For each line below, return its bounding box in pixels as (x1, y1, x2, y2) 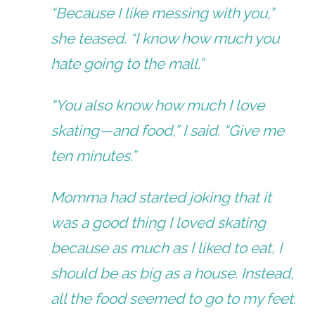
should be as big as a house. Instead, (51, 264, 295, 283)
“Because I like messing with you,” (51, 4, 275, 22)
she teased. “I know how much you (51, 29, 280, 47)
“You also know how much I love (51, 96, 265, 115)
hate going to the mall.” (51, 54, 205, 72)
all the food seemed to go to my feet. (51, 290, 297, 308)
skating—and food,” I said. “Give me (51, 122, 285, 140)
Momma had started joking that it (51, 188, 272, 207)
